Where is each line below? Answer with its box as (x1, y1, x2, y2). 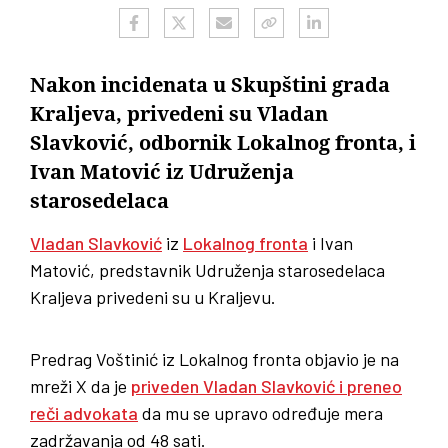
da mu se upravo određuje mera (138, 402, 383, 425)
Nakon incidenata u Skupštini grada (30, 73, 390, 98)
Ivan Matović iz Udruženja (30, 160, 294, 185)
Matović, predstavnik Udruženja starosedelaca (30, 259, 385, 282)
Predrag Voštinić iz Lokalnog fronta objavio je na (30, 348, 399, 371)
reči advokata (30, 402, 138, 425)
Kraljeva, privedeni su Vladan (30, 102, 328, 127)
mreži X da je (30, 375, 131, 398)
